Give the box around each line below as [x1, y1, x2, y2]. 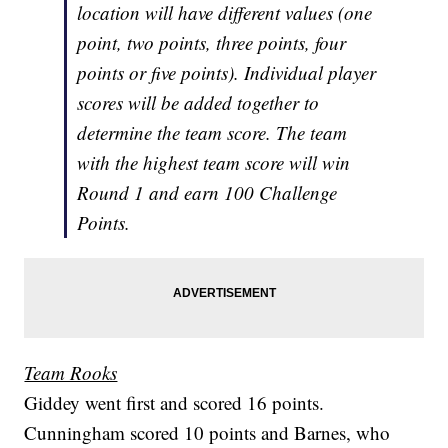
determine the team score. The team [77, 120, 348, 146]
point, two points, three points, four [77, 30, 347, 56]
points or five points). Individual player [77, 60, 377, 86]
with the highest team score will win [77, 150, 351, 176]
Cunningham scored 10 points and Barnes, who [24, 420, 391, 446]
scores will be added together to [77, 90, 320, 116]
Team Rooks [24, 360, 118, 386]
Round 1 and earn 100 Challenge [77, 180, 338, 206]
